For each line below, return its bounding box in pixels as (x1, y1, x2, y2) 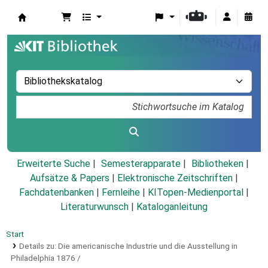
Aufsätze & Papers (30, 172, 109, 184)
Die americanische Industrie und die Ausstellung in (57, 241, 237, 251)
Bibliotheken (191, 158, 243, 170)
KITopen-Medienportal (148, 187, 243, 199)
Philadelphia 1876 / (11, 253, 81, 263)
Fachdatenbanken (19, 187, 94, 199)
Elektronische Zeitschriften (117, 172, 233, 184)
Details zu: (19, 241, 58, 251)
